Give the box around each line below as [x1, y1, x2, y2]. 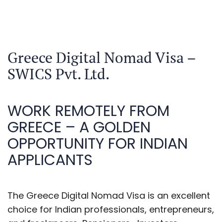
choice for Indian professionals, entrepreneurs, [7, 203, 214, 216]
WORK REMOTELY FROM [7, 101, 169, 121]
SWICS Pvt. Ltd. [7, 64, 110, 84]
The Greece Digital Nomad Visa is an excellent [7, 189, 210, 202]
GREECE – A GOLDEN [7, 117, 151, 138]
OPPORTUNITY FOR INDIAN [7, 133, 188, 154]
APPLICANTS [7, 150, 93, 170]
